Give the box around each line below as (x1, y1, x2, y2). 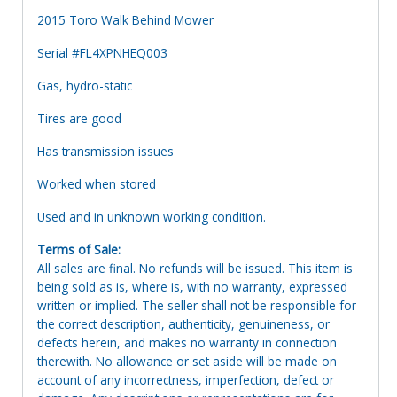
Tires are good (37, 109, 121, 127)
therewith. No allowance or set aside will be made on (37, 352, 337, 370)
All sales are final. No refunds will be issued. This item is (37, 259, 353, 276)
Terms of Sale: (37, 240, 121, 258)
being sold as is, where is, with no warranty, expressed (37, 277, 347, 295)
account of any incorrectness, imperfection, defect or (37, 370, 334, 388)
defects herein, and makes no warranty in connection (37, 333, 337, 351)
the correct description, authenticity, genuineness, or (37, 315, 330, 332)
